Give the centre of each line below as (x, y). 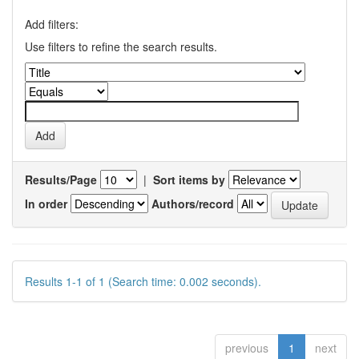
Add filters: (52, 24)
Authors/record (193, 203)
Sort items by (189, 179)
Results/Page (61, 179)
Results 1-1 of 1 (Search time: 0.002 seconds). (143, 281)
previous (247, 348)
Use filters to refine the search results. (121, 46)
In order (46, 203)
